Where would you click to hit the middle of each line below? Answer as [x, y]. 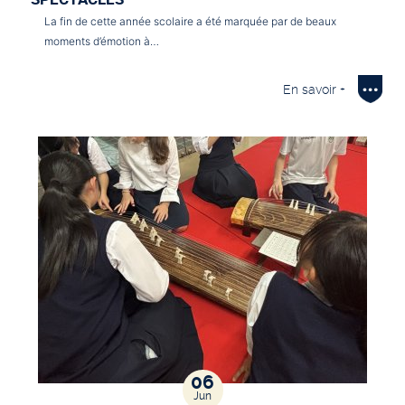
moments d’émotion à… [102, 41]
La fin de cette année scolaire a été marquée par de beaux [190, 21]
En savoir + [314, 89]
